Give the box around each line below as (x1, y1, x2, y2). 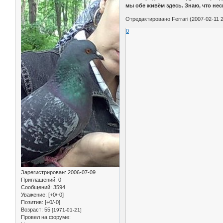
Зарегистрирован (21, 169, 65, 176)
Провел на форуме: (21, 214, 71, 221)
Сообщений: (21, 184, 52, 191)
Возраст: (21, 207, 43, 213)
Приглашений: (21, 177, 57, 183)
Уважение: (21, 192, 47, 198)
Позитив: (21, 199, 43, 206)
